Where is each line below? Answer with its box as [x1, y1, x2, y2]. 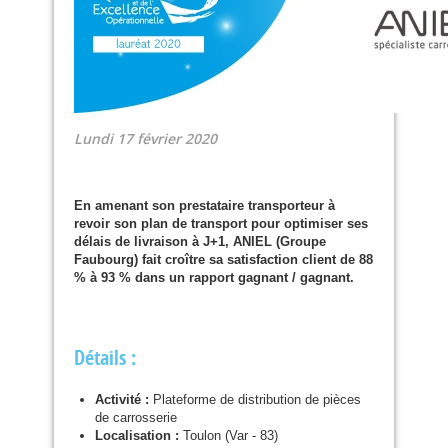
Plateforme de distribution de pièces [148, 392, 361, 407]
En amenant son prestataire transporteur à [74, 198, 335, 213]
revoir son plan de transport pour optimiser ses [74, 216, 368, 231]
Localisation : [94, 428, 179, 443]
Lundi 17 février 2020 [74, 129, 217, 148]
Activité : [94, 392, 149, 407]
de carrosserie [94, 410, 181, 425]
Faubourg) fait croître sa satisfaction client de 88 [74, 252, 373, 267]
